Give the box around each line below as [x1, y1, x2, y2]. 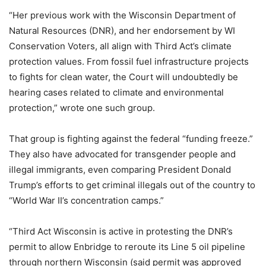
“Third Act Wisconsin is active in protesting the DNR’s [9, 226, 233, 237]
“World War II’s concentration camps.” [9, 195, 164, 206]
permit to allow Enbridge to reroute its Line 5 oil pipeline [9, 241, 245, 252]
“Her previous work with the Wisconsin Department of [9, 9, 236, 21]
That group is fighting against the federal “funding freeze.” [9, 133, 253, 144]
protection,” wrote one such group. [9, 102, 155, 113]
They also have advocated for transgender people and [9, 148, 236, 160]
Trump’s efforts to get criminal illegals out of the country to [9, 179, 255, 191]
